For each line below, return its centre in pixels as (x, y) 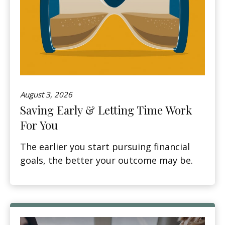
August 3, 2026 (46, 94)
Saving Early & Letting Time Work (106, 110)
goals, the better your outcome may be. (106, 160)
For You (39, 125)
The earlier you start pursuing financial (105, 146)
